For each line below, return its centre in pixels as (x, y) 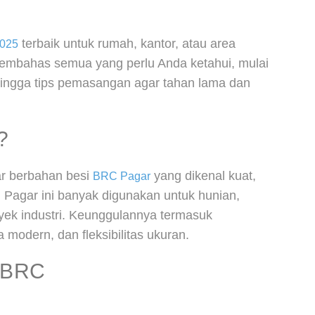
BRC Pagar (122, 176)
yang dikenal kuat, (203, 176)
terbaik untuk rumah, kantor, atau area (127, 44)
